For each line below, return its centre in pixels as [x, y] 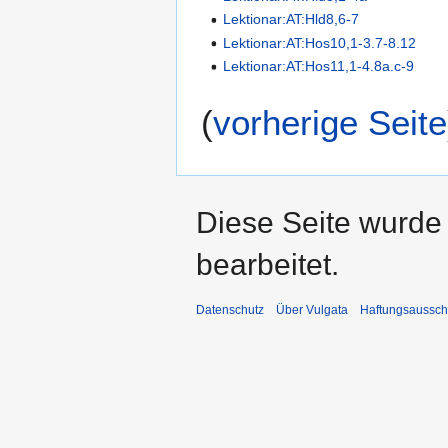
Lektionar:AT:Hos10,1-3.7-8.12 [320, 42]
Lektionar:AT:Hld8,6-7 [291, 19]
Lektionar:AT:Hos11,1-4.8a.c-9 [319, 66]
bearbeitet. [267, 264]
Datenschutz [230, 309]
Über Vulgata [312, 309]
